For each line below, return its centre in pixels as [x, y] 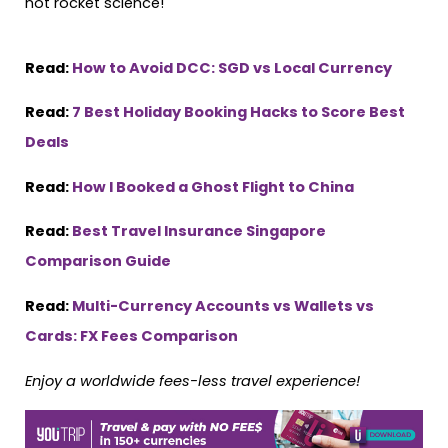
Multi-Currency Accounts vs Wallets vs [223, 306]
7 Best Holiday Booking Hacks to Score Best [238, 112]
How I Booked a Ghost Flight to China [213, 186]
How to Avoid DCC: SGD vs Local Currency [232, 67]
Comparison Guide [98, 261]
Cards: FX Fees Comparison [131, 336]
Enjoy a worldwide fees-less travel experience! [192, 380]
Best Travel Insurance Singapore [199, 231]
